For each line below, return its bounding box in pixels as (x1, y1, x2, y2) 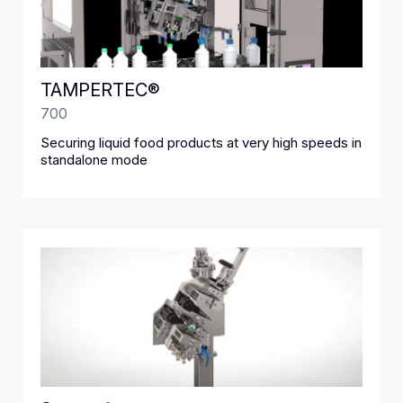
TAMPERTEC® (40, 79, 160, 101)
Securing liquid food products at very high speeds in (40, 134, 362, 151)
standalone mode (40, 151, 148, 168)
